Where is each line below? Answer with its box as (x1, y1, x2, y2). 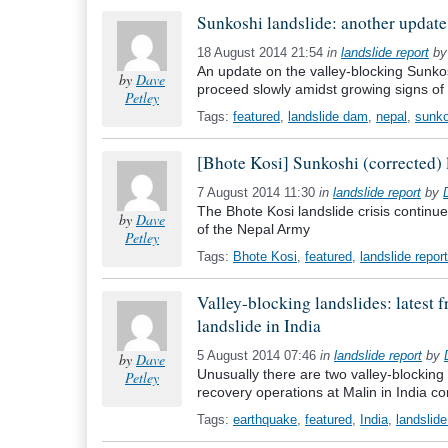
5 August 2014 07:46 (197, 348, 320, 363)
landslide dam (288, 109, 368, 124)
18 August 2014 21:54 (197, 45, 327, 60)
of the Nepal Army (197, 221, 310, 237)
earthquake (233, 412, 297, 427)
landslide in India (197, 314, 321, 337)
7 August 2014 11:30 (197, 185, 319, 200)
